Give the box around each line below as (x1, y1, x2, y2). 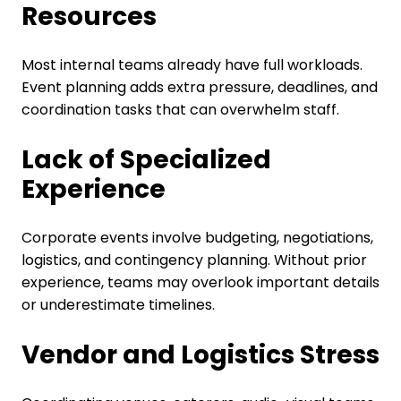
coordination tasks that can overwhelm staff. (21, 99, 339, 121)
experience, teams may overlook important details (21, 272, 380, 294)
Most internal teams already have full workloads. (21, 55, 363, 76)
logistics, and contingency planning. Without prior (21, 250, 367, 271)
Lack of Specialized (21, 142, 271, 178)
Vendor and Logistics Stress (21, 337, 380, 373)
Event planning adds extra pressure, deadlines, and (21, 77, 378, 98)
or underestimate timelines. (21, 294, 215, 316)
